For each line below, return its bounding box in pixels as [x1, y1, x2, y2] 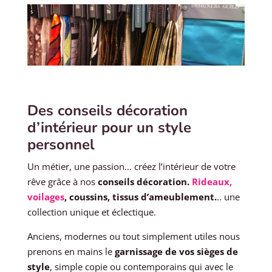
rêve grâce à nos [27, 175, 98, 188]
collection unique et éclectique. [27, 206, 156, 218]
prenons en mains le [27, 245, 112, 257]
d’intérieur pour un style [27, 118, 191, 137]
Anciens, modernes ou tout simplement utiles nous [27, 230, 240, 242]
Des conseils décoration [27, 101, 188, 120]
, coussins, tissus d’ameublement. [64, 191, 217, 203]
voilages [27, 191, 64, 203]
